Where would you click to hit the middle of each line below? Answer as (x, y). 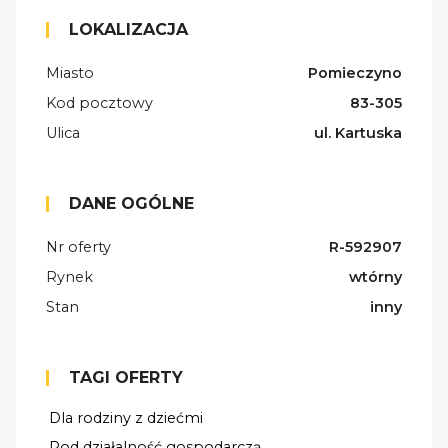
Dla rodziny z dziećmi (126, 418)
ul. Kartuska (358, 133)
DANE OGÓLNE (131, 204)
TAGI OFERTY (126, 378)
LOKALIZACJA (128, 30)
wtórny (375, 277)
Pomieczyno (355, 73)
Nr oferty (78, 247)
